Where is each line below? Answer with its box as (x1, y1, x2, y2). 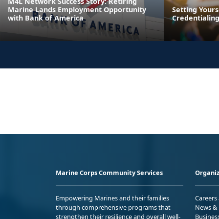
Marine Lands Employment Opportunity (8, 4, 146, 14)
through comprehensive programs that (56, 202, 171, 212)
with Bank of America (8, 13, 84, 22)
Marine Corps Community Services (56, 168, 163, 177)
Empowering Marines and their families (56, 193, 169, 202)
